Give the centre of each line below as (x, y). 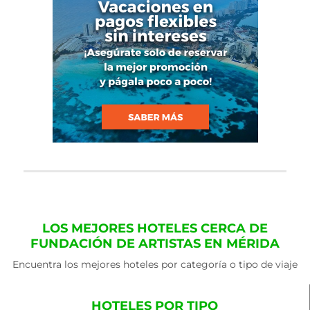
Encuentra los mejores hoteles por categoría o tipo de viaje (155, 264)
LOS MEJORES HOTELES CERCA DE (155, 228)
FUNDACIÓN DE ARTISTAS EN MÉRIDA (155, 244)
